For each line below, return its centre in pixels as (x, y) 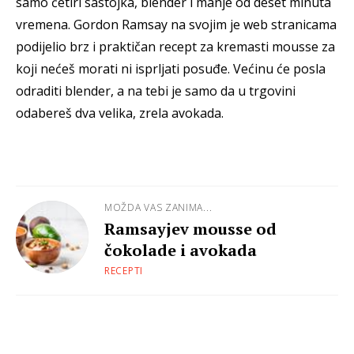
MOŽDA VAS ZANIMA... (158, 208)
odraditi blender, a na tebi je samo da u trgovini (156, 91)
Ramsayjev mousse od (190, 229)
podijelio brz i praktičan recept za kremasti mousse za (175, 47)
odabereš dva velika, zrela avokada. (120, 113)
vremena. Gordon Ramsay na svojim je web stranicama (176, 25)
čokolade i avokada (181, 250)
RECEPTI (124, 271)
